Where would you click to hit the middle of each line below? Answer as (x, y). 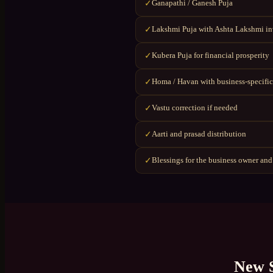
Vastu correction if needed (195, 108)
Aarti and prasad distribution (199, 134)
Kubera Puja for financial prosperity (211, 55)
